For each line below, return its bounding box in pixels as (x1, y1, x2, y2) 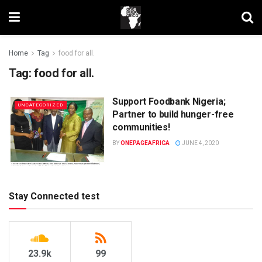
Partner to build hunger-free (112, 109, 234, 120)
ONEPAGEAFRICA (120, 140, 170, 146)
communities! (112, 122, 170, 133)
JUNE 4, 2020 (181, 140, 219, 146)
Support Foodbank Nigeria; (112, 96, 226, 107)
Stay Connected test (9, 190, 99, 202)
